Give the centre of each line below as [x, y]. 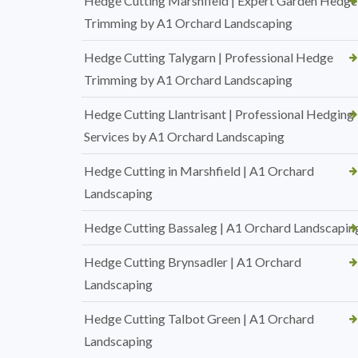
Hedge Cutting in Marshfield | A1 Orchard [199, 171]
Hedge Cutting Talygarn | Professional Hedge [209, 57]
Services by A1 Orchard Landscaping [184, 136]
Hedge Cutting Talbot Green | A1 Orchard [199, 318]
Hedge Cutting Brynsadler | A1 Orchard [193, 262]
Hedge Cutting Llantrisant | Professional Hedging [219, 114]
